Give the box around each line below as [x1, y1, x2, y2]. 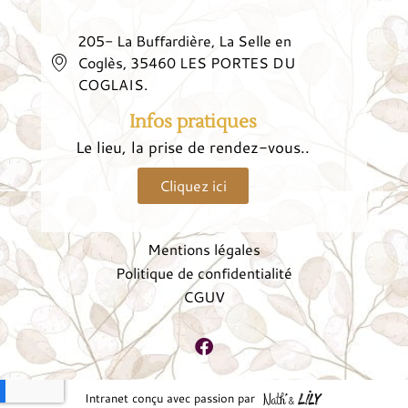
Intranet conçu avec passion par [84, 389, 255, 406]
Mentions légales [148, 238, 260, 260]
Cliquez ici [158, 174, 227, 196]
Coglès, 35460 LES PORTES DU [77, 51, 295, 73]
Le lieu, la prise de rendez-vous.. [76, 135, 310, 158]
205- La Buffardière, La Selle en [77, 29, 291, 51]
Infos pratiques [128, 109, 257, 134]
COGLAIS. [77, 73, 148, 95]
